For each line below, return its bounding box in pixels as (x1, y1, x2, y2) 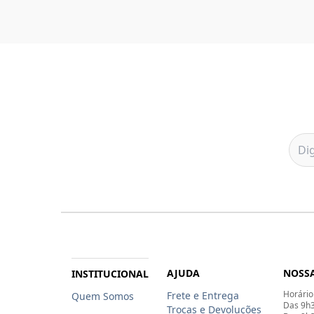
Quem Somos (71, 289, 134, 303)
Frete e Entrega (166, 288, 239, 302)
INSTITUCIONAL (71, 266, 149, 280)
